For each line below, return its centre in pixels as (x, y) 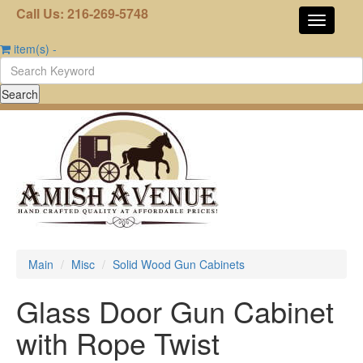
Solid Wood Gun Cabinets (179, 264)
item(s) (32, 49)
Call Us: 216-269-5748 (82, 13)
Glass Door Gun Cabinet (175, 311)
